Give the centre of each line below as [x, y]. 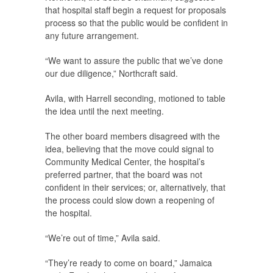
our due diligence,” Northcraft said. [112, 73]
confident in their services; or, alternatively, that [135, 187]
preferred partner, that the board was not [124, 174]
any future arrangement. [92, 35]
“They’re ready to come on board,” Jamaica [129, 262]
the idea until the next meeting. [105, 111]
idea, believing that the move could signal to [129, 148]
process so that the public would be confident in [136, 22]
